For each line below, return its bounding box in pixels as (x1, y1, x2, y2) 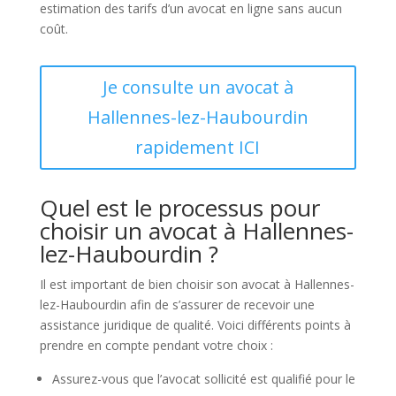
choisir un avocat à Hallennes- (39, 215, 354, 247)
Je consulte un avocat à (102, 75, 293, 99)
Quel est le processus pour (39, 192, 320, 224)
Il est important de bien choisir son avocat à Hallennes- (39, 276, 354, 293)
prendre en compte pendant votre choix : (39, 337, 273, 354)
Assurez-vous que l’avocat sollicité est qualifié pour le (51, 370, 355, 387)
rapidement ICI (135, 135, 261, 159)
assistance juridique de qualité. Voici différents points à (39, 316, 351, 333)
